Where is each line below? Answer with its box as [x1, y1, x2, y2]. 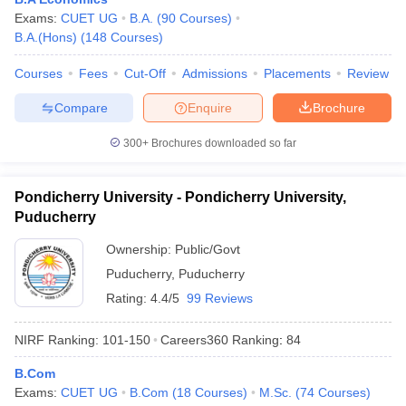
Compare [53, 100, 108, 115]
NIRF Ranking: [14, 332, 99, 347]
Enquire [188, 100, 232, 115]
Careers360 [160, 332, 228, 347]
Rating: [106, 291, 150, 305]
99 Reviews [187, 291, 253, 305]
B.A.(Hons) [14, 30, 77, 44]
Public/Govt [175, 242, 240, 256]
